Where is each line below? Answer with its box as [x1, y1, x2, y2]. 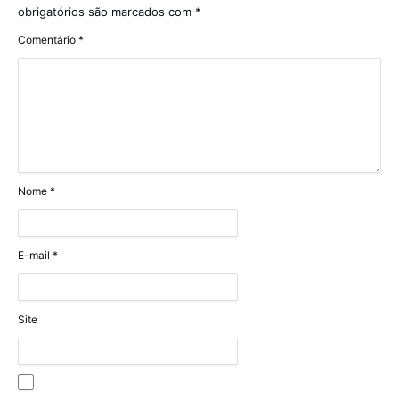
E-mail [18, 248, 53, 263]
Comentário [18, 33, 78, 47]
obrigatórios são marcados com [18, 4, 195, 20]
